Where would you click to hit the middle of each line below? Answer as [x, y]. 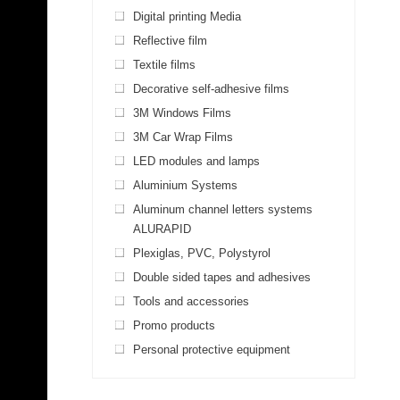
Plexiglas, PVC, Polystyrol [202, 253]
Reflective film [170, 41]
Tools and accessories [191, 301]
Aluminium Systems [185, 185]
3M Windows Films [182, 113]
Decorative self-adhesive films [211, 89]
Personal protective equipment [212, 350]
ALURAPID [162, 229]
